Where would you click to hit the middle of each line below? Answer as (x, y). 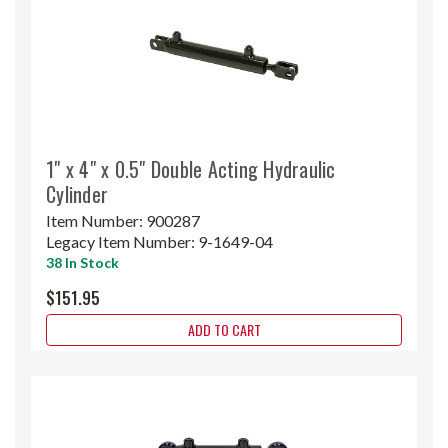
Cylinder (77, 193)
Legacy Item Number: (122, 241)
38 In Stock (82, 262)
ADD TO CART (224, 329)
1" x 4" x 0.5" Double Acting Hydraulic (191, 168)
